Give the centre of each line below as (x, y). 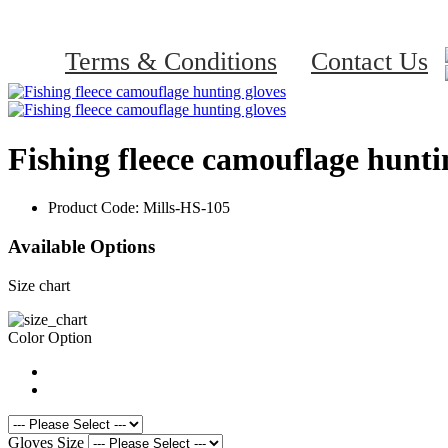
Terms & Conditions (171, 62)
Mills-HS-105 (186, 208)
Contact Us (369, 62)
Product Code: (95, 208)
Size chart (39, 285)
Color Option (50, 337)
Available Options (81, 246)
